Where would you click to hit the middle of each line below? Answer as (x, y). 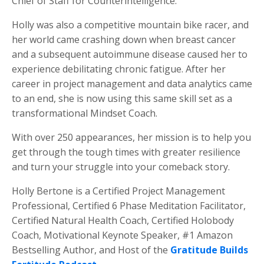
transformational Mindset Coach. (86, 113)
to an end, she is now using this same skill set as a (122, 98)
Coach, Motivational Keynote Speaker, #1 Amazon (122, 235)
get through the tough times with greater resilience (126, 152)
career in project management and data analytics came (132, 84)
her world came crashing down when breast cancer (124, 39)
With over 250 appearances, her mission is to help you (131, 137)
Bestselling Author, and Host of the (90, 250)
